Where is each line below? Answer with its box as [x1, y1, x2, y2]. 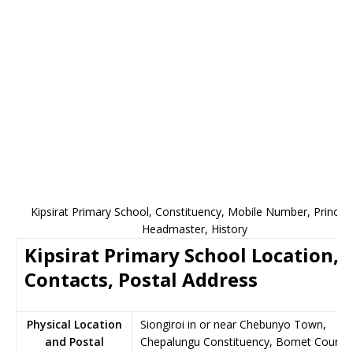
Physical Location [26, 317, 122, 332]
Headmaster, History [142, 221, 247, 236]
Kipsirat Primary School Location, [24, 242, 339, 268]
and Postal [44, 334, 104, 349]
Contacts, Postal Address [24, 266, 258, 292]
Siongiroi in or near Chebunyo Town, [140, 317, 326, 332]
